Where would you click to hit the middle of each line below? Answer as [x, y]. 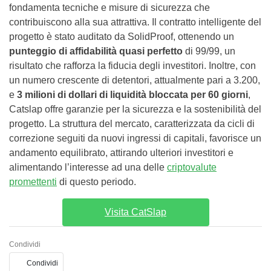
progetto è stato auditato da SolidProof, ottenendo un [122, 36]
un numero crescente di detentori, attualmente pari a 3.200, [135, 80]
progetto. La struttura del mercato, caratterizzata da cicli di [132, 123]
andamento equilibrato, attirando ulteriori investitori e [121, 152]
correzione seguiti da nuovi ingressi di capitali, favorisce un [135, 138]
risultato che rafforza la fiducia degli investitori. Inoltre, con [132, 65]
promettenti [33, 181]
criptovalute [192, 167]
